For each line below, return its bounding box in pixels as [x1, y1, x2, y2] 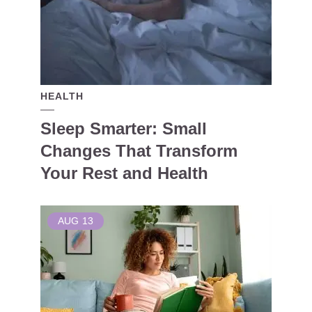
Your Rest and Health [40, 164, 208, 182]
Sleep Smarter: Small [40, 119, 207, 138]
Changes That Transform [40, 141, 237, 160]
